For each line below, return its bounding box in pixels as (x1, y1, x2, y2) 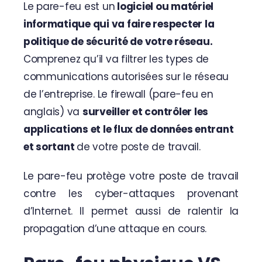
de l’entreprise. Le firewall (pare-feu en (23, 87, 213, 101)
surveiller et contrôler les (82, 104, 209, 119)
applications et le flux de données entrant (23, 122, 234, 136)
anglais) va (23, 104, 82, 119)
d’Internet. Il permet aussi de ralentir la (23, 204, 239, 218)
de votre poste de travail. (77, 139, 201, 154)
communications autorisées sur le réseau (23, 69, 229, 84)
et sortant (23, 139, 77, 154)
